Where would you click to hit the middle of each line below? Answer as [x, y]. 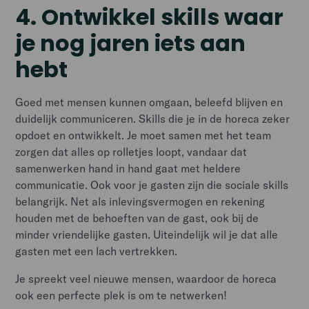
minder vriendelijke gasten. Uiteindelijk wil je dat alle [147, 234]
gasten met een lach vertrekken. [97, 251]
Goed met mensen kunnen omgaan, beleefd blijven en [149, 102]
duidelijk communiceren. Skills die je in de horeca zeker [153, 118]
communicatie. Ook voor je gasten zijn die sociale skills [152, 185]
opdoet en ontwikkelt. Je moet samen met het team [143, 135]
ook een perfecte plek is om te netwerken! [121, 295]
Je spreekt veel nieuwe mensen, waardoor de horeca [146, 278]
